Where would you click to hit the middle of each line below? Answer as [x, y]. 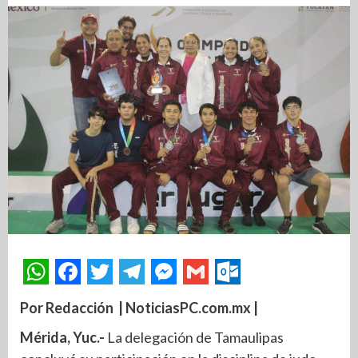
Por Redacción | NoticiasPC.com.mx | [139, 308]
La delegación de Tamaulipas [194, 338]
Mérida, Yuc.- [62, 338]
